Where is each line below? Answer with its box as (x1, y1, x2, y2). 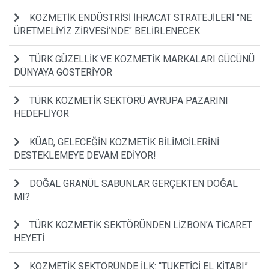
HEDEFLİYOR (14, 107, 69, 119)
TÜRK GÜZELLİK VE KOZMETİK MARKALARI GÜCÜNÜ (29, 53, 255, 65)
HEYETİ (14, 232, 44, 244)
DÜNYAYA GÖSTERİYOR (14, 66, 112, 78)
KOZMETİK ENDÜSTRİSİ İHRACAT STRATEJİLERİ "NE (29, 11, 252, 23)
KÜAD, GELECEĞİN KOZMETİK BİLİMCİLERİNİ (29, 136, 219, 148)
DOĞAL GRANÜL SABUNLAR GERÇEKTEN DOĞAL (29, 177, 238, 189)
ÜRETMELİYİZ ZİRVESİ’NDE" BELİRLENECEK (14, 25, 200, 37)
